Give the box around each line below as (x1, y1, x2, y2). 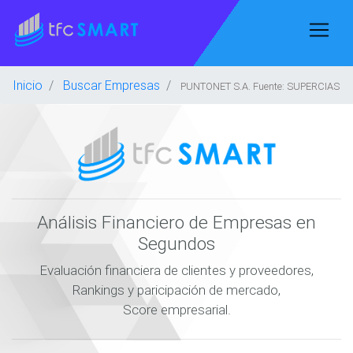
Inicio (13, 77, 43, 93)
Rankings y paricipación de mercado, (72, 281, 281, 299)
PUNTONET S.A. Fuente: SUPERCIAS (180, 80, 340, 93)
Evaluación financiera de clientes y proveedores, (39, 262, 314, 279)
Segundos (138, 232, 215, 255)
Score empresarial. (122, 301, 231, 318)
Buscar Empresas (63, 77, 160, 93)
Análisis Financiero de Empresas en (37, 211, 316, 233)
